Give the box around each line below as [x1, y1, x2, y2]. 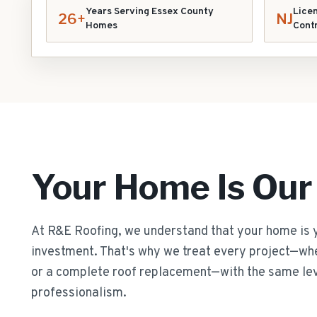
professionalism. [31, 285, 127, 301]
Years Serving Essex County [86, 6, 214, 18]
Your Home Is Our [31, 167, 313, 208]
